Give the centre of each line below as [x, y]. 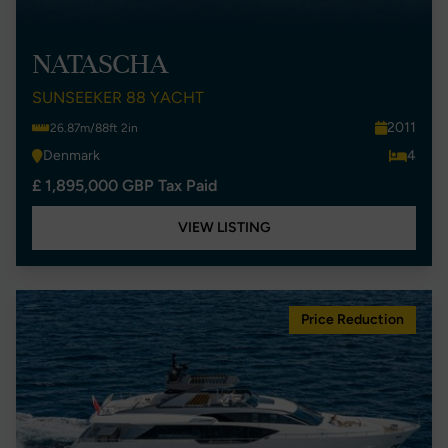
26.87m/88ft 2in [94, 128]
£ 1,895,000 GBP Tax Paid [124, 185]
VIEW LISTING [224, 227]
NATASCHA [100, 64]
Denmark [71, 155]
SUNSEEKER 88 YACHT [118, 97]
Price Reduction [352, 319]
